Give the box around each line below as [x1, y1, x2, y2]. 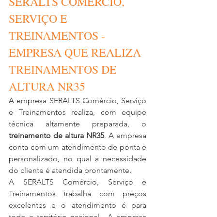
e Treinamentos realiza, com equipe [9, 108, 146, 117]
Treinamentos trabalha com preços [9, 189, 146, 198]
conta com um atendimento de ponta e [9, 142, 146, 152]
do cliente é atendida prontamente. [9, 166, 133, 175]
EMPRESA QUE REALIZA [9, 45, 144, 60]
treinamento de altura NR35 [9, 131, 104, 140]
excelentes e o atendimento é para [9, 201, 146, 210]
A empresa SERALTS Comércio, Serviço [9, 96, 146, 105]
